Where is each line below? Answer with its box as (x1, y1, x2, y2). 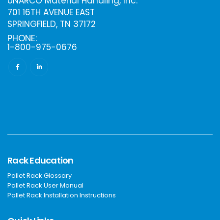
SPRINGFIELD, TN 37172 (7, 18, 96, 30)
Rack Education (7, 154, 74, 166)
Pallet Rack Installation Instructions (7, 190, 116, 200)
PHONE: (7, 31, 37, 44)
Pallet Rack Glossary (7, 170, 72, 180)
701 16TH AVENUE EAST (7, 6, 95, 18)
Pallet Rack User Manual (7, 180, 83, 190)
